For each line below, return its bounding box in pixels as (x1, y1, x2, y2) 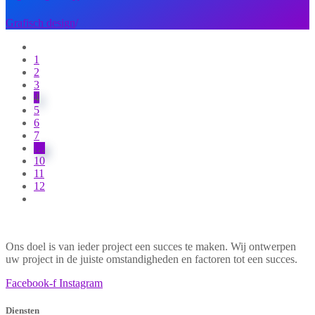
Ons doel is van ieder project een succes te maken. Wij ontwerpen (6, 240, 296, 253)
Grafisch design (6, 17, 75, 30)
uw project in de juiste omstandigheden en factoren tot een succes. (6, 253, 297, 266)
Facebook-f (6, 277, 56, 290)
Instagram (59, 277, 103, 290)
